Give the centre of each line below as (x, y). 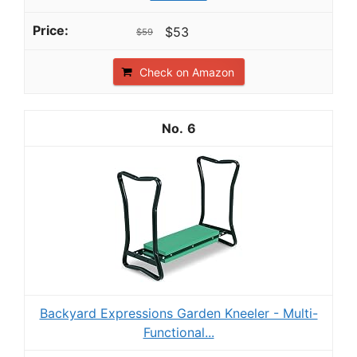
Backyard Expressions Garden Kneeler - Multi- (178, 313)
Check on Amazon (186, 72)
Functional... (178, 332)
